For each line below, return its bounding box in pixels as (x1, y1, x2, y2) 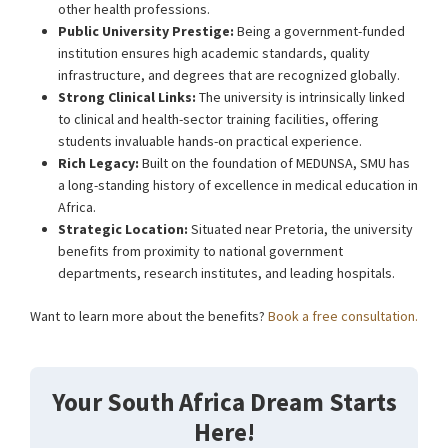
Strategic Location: (58, 220, 188, 238)
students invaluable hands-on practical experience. (58, 132, 362, 150)
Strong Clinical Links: (58, 88, 196, 106)
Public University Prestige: (58, 22, 234, 40)
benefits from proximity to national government (58, 242, 343, 260)
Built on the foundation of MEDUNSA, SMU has (139, 154, 410, 172)
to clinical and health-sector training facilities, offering (58, 110, 379, 128)
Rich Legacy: (58, 154, 139, 172)
